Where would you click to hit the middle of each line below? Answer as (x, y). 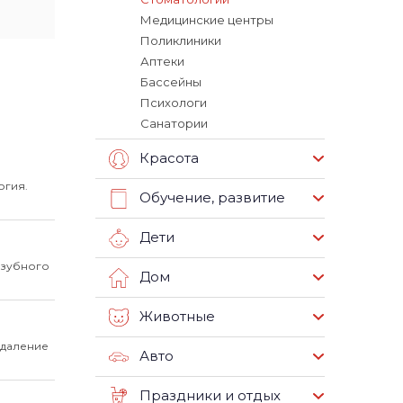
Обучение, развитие (212, 198)
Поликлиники (181, 40)
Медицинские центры (207, 20)
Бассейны (171, 82)
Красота (169, 158)
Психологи (174, 103)
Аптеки (162, 61)
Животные (177, 317)
